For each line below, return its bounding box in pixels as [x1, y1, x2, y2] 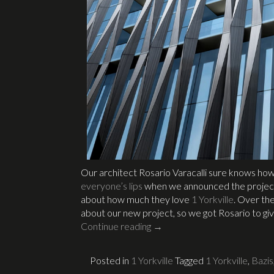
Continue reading [81, 220, 153, 232]
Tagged [175, 254, 206, 266]
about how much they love [81, 193, 191, 205]
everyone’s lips [81, 179, 143, 191]
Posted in [90, 254, 131, 266]
